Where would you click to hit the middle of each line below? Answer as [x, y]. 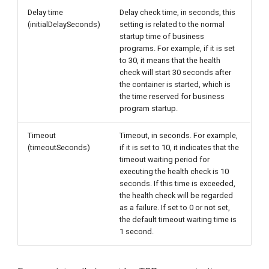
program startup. [149, 108]
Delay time [46, 12]
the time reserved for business [172, 96]
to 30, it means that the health [170, 60]
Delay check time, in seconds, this [178, 12]
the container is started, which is [175, 84]
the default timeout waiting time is [178, 219]
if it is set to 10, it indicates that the [180, 147]
